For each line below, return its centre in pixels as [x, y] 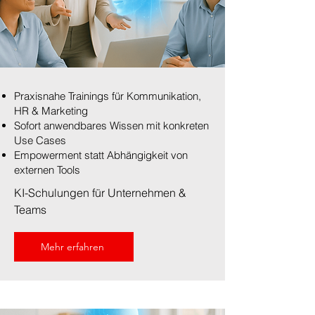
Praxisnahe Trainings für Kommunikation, [108, 96]
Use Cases [40, 140]
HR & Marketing [51, 111]
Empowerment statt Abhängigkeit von [101, 155]
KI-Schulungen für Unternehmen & [100, 193]
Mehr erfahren [72, 247]
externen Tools [47, 170]
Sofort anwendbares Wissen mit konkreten [111, 126]
